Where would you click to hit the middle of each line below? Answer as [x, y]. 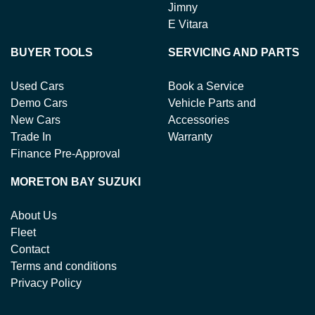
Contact [30, 249]
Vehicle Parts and [212, 103]
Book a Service [206, 86]
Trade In [31, 136]
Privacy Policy [46, 283]
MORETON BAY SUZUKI [76, 181]
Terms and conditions [64, 266]
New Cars [36, 120]
